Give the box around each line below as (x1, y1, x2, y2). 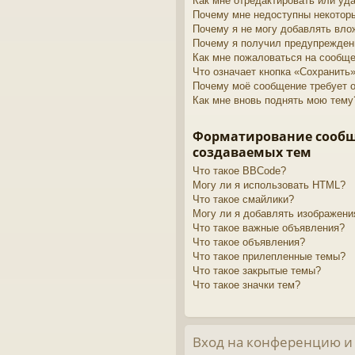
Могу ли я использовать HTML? (193, 178, 345, 191)
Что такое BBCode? (193, 164, 286, 177)
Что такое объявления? (193, 235, 305, 248)
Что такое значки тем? (193, 278, 300, 291)
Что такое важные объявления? (193, 221, 345, 234)
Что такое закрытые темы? (193, 264, 321, 277)
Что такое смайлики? (193, 193, 294, 205)
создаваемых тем (193, 143, 311, 161)
